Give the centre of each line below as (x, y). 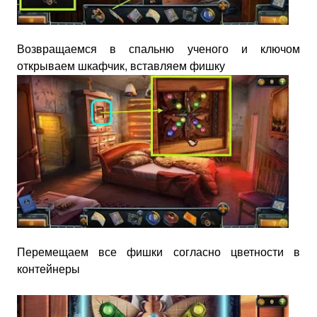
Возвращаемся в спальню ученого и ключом (158, 49)
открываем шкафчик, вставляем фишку (121, 66)
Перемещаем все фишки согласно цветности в (158, 252)
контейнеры (48, 269)
